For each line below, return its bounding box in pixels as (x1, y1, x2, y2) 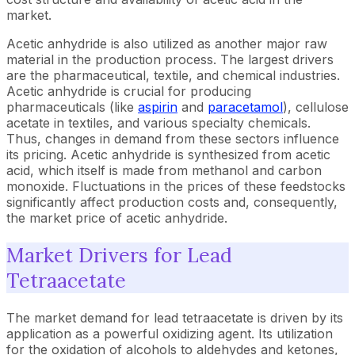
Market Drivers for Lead (6, 242, 232, 268)
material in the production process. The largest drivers (6, 52, 334, 67)
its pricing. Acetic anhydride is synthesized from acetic (6, 147, 330, 162)
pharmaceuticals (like (6, 99, 138, 115)
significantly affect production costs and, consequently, (6, 194, 338, 210)
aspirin (138, 99, 177, 115)
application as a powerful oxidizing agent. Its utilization (6, 325, 333, 342)
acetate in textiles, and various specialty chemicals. (6, 115, 311, 131)
